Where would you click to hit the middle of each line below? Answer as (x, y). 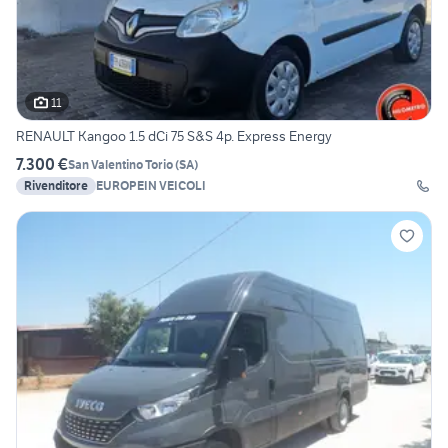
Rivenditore (56, 186)
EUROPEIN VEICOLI (151, 186)
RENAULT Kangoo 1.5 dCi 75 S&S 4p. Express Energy (174, 136)
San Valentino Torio (120, 164)
